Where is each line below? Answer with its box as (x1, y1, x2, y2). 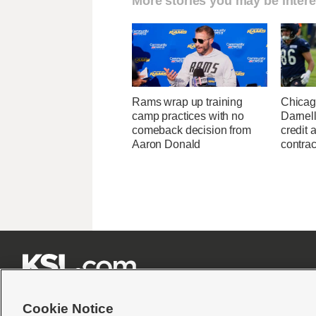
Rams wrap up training (132, 96, 243, 109)
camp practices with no (132, 110, 244, 123)
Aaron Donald (132, 138, 201, 151)
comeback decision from (132, 124, 251, 137)
